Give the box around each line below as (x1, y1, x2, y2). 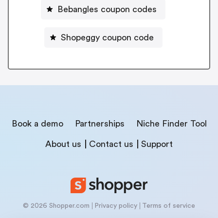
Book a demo (11, 119, 63, 128)
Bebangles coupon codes (57, 4, 157, 14)
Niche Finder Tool (136, 119, 207, 128)
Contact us (89, 139, 133, 148)
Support (141, 139, 173, 148)
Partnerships (74, 119, 125, 128)
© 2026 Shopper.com (23, 202, 90, 209)
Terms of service (142, 202, 195, 209)
